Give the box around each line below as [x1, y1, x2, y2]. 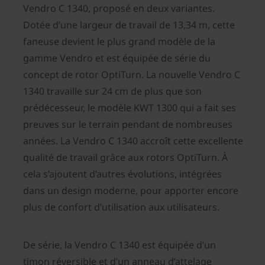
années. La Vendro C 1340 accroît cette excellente [23, 134, 243, 148]
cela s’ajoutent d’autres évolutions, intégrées [23, 167, 222, 181]
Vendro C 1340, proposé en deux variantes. [23, 2, 215, 15]
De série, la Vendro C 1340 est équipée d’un [23, 238, 216, 252]
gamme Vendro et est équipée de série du [23, 51, 211, 65]
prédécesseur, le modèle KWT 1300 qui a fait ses [23, 101, 236, 115]
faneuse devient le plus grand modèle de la [23, 35, 215, 49]
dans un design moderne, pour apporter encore [23, 184, 238, 198]
